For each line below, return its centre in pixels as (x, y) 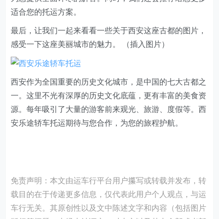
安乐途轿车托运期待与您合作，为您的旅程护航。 (97, 123)
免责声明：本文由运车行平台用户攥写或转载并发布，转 (109, 180)
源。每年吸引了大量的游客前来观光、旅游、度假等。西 (109, 109)
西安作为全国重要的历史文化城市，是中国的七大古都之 (109, 82)
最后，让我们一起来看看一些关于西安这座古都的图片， (109, 30)
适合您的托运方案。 (46, 12)
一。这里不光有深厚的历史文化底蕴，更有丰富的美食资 (109, 95)
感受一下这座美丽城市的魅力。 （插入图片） (90, 44)
